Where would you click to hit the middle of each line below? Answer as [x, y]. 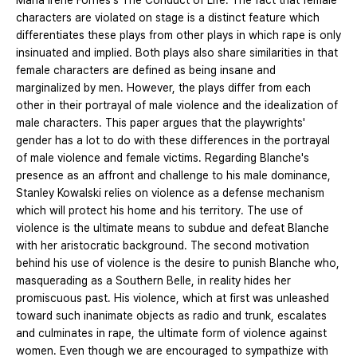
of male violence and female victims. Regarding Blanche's [163, 158]
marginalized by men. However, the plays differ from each [163, 88]
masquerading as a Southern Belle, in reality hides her [153, 281]
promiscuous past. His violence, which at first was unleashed [173, 298]
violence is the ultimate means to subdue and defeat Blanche [173, 228]
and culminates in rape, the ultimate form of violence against [171, 333]
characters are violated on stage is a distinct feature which [168, 18]
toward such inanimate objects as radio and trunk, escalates [171, 316]
